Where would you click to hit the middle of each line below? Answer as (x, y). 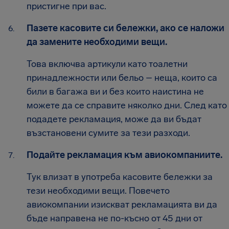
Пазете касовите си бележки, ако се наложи (125, 28)
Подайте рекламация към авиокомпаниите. (124, 155)
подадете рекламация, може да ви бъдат (114, 119)
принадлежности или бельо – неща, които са (122, 77)
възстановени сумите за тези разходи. (108, 133)
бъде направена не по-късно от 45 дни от (114, 218)
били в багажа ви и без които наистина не (115, 91)
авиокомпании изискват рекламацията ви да (122, 204)
